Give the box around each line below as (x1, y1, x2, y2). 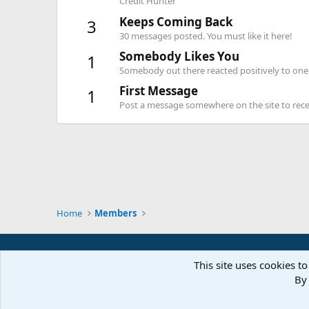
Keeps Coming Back (119, 13, 233, 30)
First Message (119, 83, 198, 99)
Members (94, 207, 137, 219)
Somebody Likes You (119, 48, 239, 65)
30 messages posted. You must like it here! (119, 29, 292, 42)
